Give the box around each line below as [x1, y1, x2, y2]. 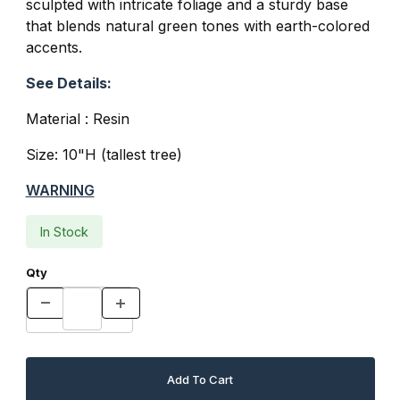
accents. [25, 37, 87, 56]
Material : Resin [25, 109, 129, 128]
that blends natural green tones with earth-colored [25, 16, 370, 35]
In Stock [39, 223, 88, 239]
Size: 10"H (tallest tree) [25, 145, 182, 163]
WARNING [25, 180, 95, 199]
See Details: [25, 73, 112, 92]
